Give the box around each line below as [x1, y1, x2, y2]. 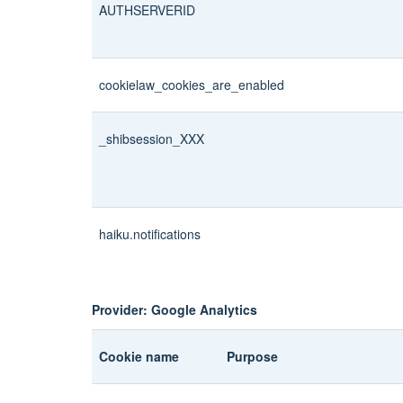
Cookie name [99, 346, 179, 365]
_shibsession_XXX [99, 129, 204, 148]
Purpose [227, 346, 278, 365]
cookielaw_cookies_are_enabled [99, 75, 284, 94]
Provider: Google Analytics [92, 300, 257, 318]
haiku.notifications [99, 224, 201, 243]
